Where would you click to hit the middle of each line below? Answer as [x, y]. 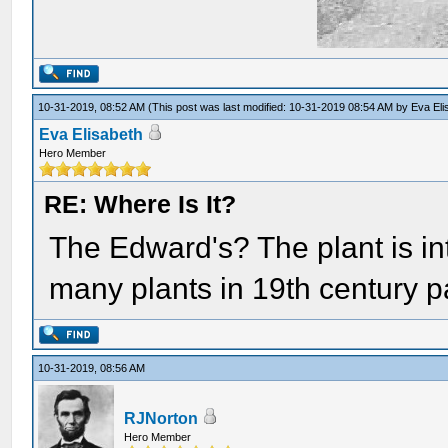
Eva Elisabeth [91, 134]
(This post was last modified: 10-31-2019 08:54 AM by [280, 107]
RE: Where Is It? [140, 204]
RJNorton [161, 418]
